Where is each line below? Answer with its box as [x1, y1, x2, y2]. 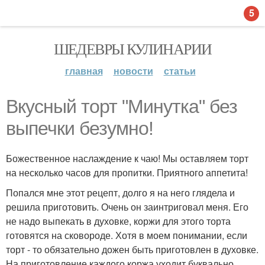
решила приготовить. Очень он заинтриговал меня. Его [6, 200, 248, 214]
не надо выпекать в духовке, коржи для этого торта [6, 214, 231, 228]
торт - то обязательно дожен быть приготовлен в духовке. [6, 243, 258, 256]
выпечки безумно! [6, 118, 153, 139]
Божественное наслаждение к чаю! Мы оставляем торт [6, 151, 248, 165]
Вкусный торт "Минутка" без [6, 96, 237, 117]
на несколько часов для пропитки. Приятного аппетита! [6, 166, 248, 179]
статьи [163, 64, 196, 77]
